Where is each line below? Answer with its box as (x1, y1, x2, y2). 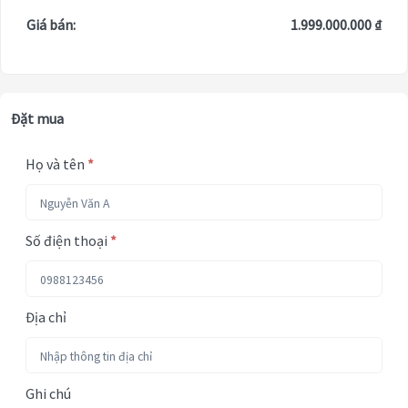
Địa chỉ (25, 308, 66, 327)
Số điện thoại (25, 231, 110, 250)
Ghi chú (25, 384, 71, 403)
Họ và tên (25, 155, 87, 174)
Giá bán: (26, 15, 76, 35)
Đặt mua (11, 109, 64, 128)
